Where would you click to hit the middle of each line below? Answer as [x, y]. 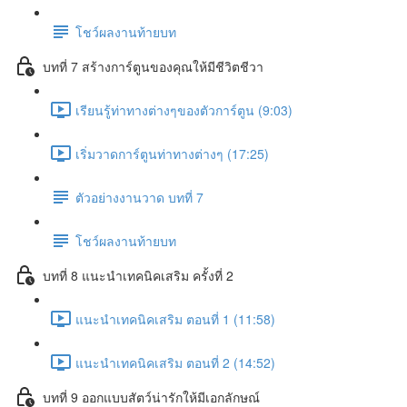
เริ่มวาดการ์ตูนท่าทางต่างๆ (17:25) [172, 153]
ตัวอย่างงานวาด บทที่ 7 [139, 197]
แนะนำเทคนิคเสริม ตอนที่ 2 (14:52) [175, 362]
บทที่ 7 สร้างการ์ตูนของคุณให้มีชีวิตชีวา [153, 66]
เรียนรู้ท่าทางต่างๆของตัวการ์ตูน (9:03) [184, 109]
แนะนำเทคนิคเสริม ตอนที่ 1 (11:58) [175, 318]
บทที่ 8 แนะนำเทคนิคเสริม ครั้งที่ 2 [138, 275]
